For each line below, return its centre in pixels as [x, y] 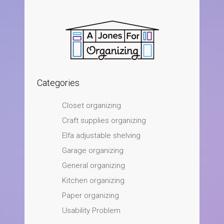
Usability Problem [91, 210]
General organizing [93, 165]
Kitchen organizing [93, 180]
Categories [58, 82]
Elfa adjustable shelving [101, 135]
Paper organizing [90, 195]
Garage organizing [93, 150]
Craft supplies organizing [104, 120]
